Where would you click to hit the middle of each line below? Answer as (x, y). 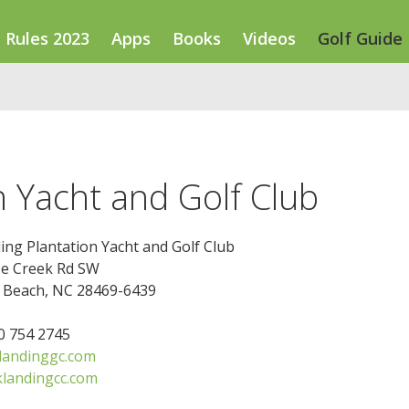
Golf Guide (360, 38)
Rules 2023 (47, 38)
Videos (269, 38)
